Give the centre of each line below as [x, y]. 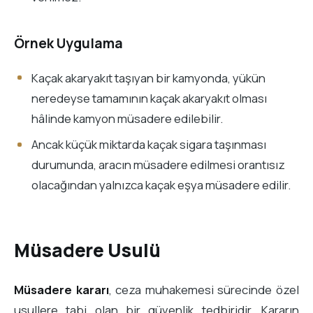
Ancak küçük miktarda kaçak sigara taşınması [148, 145]
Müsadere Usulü [87, 250]
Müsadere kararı [61, 290]
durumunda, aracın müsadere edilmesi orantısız [158, 165]
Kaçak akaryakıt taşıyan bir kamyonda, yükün [148, 78]
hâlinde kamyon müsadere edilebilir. [127, 119]
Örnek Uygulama [68, 43]
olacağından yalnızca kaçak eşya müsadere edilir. [161, 185]
